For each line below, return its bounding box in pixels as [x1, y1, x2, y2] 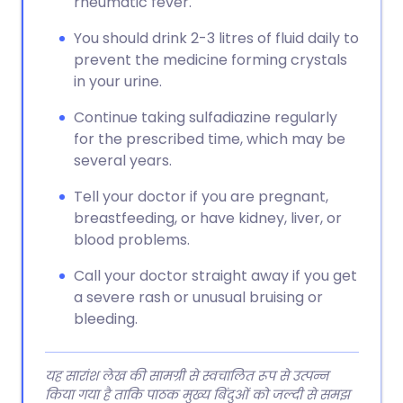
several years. [74, 150, 172, 171]
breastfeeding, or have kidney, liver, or [74, 208, 342, 228]
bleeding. [74, 309, 138, 329]
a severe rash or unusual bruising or [74, 287, 323, 308]
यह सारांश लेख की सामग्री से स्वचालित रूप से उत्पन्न [45, 367, 328, 385]
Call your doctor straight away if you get [74, 265, 357, 286]
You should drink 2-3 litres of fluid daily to [74, 28, 359, 49]
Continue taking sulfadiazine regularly [74, 107, 337, 128]
